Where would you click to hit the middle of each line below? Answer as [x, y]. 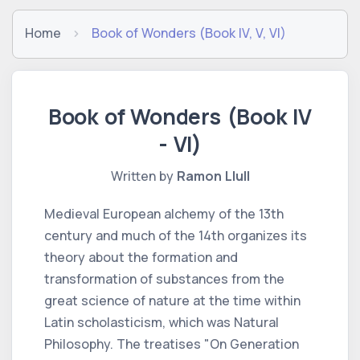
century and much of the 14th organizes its [176, 235]
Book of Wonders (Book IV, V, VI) [189, 33]
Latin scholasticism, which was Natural [162, 322]
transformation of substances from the [164, 278]
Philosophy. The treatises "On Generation [172, 344]
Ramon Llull [213, 176]
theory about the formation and [141, 257]
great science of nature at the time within [172, 300]
